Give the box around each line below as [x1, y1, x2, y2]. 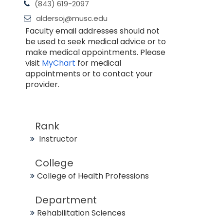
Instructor [39, 133, 78, 145]
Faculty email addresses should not [25, 25, 160, 36]
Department [35, 193, 97, 207]
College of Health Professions [37, 170, 149, 182]
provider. [25, 79, 60, 90]
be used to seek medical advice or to [25, 36, 166, 47]
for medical [77, 57, 122, 69]
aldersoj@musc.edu [36, 13, 108, 23]
